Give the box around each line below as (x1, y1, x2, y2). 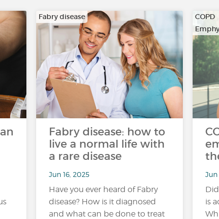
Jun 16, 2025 (49, 170, 89, 178)
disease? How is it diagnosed (49, 197, 156, 206)
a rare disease (49, 150, 122, 163)
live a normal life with (49, 137, 165, 151)
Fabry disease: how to (49, 125, 165, 138)
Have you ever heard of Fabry (49, 185, 158, 194)
